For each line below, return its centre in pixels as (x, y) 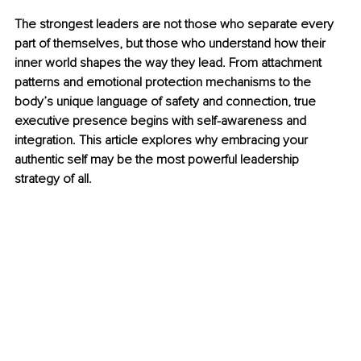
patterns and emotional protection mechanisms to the (164, 83)
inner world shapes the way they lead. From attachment (170, 63)
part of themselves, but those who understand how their (172, 44)
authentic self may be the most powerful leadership (158, 160)
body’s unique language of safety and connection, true (167, 102)
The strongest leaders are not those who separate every (176, 25)
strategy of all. (53, 179)
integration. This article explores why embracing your (163, 141)
